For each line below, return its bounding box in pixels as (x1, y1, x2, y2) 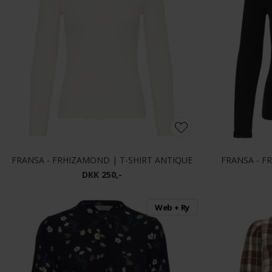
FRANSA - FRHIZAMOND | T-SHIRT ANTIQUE (12, 154, 192, 166)
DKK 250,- (82, 169, 122, 181)
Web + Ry (154, 202, 190, 213)
